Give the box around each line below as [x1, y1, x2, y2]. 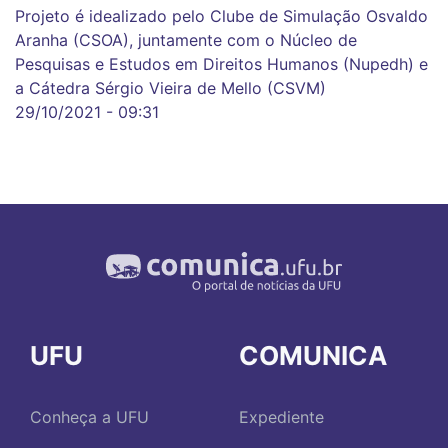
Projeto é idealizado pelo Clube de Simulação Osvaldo [15, 6, 428, 27]
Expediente [239, 407, 324, 428]
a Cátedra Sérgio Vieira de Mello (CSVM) [15, 78, 326, 99]
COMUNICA [239, 340, 387, 372]
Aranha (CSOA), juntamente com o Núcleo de [15, 30, 357, 51]
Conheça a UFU [30, 407, 149, 428]
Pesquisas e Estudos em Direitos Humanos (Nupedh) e [15, 54, 428, 75]
